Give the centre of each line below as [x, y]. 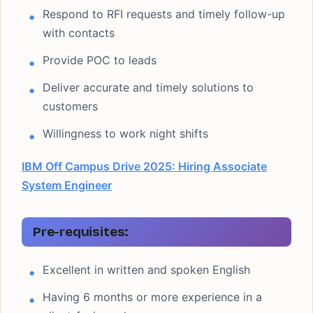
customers [70, 106]
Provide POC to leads [100, 60]
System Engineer [67, 185]
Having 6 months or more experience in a [152, 297]
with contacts [79, 33]
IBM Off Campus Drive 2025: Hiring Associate [144, 166]
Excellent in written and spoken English [146, 270]
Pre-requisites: [81, 232]
